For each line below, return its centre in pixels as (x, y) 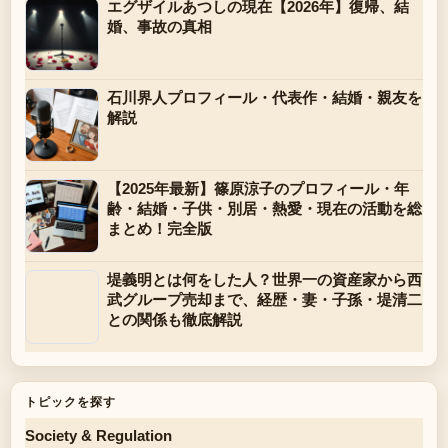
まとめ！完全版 (159, 228)
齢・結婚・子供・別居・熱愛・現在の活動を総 (264, 208)
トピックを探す (70, 402)
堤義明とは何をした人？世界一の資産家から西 (264, 279)
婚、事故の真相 (159, 26)
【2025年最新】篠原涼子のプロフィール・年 (258, 188)
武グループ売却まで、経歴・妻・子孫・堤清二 (264, 299)
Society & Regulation (98, 435)
